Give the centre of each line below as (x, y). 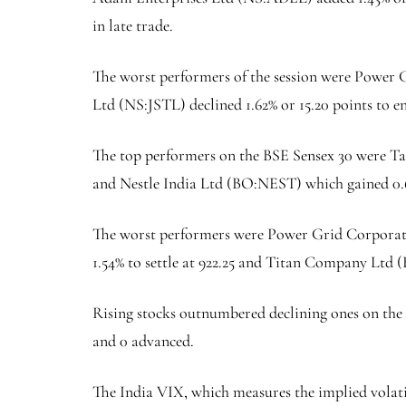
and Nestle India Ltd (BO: (175, 183)
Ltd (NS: (120, 104)
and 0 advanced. (143, 340)
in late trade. (133, 25)
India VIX (152, 391)
